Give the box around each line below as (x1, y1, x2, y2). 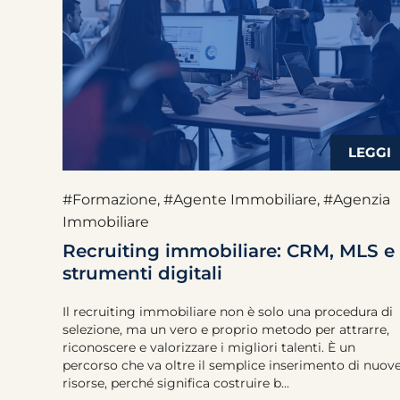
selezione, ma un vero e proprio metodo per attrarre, (62, 321, 389, 337)
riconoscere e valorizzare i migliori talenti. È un (62, 339, 355, 355)
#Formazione (62, 191, 157, 208)
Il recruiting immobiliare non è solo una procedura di (62, 304, 393, 320)
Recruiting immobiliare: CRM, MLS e (62, 240, 395, 262)
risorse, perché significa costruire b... (62, 375, 289, 391)
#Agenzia (323, 191, 390, 208)
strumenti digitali (62, 262, 222, 284)
